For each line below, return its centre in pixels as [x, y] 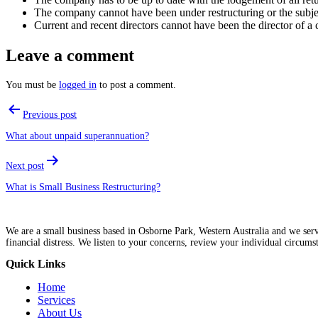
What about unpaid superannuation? [77, 136]
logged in [78, 84]
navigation [43, 128]
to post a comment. [136, 84]
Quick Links [35, 263]
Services [56, 300]
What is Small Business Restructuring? [83, 187]
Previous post [50, 114]
